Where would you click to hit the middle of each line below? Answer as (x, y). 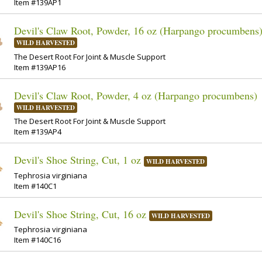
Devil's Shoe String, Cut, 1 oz (77, 160)
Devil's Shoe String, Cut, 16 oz (80, 214)
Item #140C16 (37, 240)
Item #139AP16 (40, 67)
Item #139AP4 (38, 132)
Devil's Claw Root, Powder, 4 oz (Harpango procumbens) (136, 95)
